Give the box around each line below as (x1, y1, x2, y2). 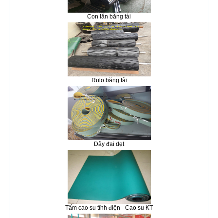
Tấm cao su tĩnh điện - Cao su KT (65, 200, 153, 208)
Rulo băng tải (91, 73, 127, 80)
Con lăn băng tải (87, 9, 131, 17)
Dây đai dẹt (94, 137, 124, 144)
